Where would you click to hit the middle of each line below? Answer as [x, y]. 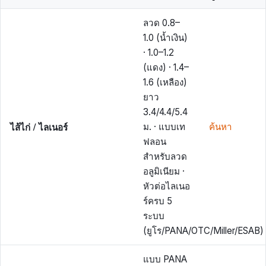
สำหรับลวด [165, 156]
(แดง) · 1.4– [166, 67]
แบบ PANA [165, 259]
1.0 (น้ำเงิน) [165, 37]
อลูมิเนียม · [164, 171]
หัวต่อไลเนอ [167, 186]
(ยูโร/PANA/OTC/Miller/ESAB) [203, 230]
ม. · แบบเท [164, 126]
